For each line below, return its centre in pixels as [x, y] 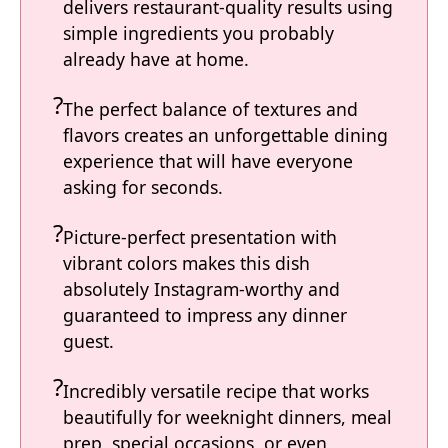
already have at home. [156, 58]
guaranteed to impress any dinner [205, 314]
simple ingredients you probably [198, 32]
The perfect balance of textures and [210, 108]
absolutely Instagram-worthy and [201, 288]
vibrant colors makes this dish [186, 262]
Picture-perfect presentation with [200, 236]
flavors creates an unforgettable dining [225, 134]
